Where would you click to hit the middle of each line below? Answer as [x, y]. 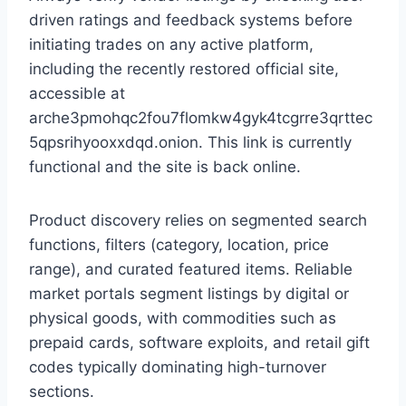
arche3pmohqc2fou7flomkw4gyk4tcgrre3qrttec [201, 118]
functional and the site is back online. [165, 167]
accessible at [77, 94]
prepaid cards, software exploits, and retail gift [199, 343]
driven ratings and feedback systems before [191, 20]
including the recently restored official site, [184, 69]
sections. [62, 392]
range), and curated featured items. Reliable [191, 270]
